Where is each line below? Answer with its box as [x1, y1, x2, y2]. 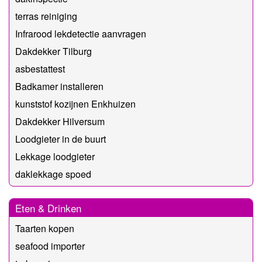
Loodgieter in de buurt [15, 132, 106, 146]
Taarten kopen [15, 221, 74, 235]
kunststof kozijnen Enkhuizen [15, 96, 136, 111]
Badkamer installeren [15, 79, 104, 93]
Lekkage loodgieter [15, 149, 95, 163]
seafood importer [15, 239, 85, 253]
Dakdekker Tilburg [15, 44, 92, 58]
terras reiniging [15, 9, 77, 23]
